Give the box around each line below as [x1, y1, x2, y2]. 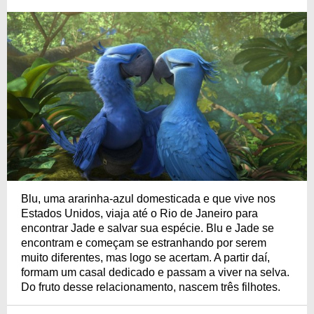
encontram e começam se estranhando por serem [21, 236, 266, 249]
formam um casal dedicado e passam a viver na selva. [21, 266, 289, 278]
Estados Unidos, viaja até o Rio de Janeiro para [21, 207, 258, 219]
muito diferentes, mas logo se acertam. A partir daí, [21, 251, 270, 264]
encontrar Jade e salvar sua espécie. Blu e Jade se [21, 221, 274, 234]
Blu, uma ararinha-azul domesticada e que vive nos [21, 192, 275, 205]
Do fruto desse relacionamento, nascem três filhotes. [21, 280, 280, 293]
